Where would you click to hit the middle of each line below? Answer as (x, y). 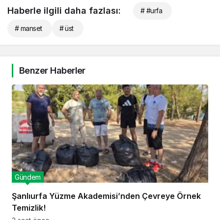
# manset (28, 28)
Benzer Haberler (52, 71)
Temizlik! (29, 208)
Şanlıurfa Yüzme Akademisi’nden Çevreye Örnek (106, 196)
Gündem (28, 177)
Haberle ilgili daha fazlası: (64, 11)
